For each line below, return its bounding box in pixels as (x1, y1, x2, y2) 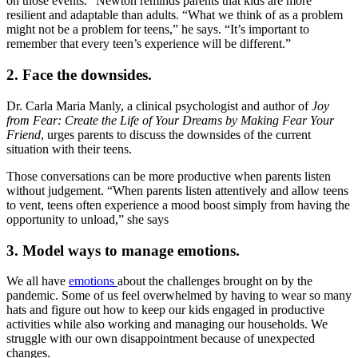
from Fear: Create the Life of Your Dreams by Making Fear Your (6, 113, 334, 127)
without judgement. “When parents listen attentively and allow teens (6, 183, 348, 197)
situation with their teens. (6, 141, 132, 156)
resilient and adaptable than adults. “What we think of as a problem (6, 8, 343, 22)
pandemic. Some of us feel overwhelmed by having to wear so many (6, 288, 352, 303)
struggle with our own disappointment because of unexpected (6, 332, 315, 346)
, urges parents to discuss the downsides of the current (41, 127, 311, 141)
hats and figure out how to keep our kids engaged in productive (6, 303, 324, 317)
